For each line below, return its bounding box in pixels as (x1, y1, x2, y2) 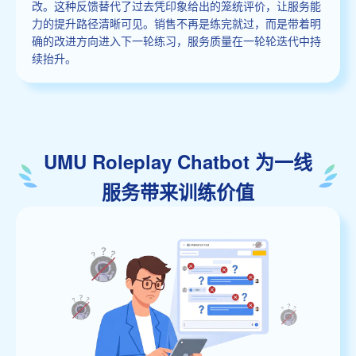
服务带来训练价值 (102, 177, 254, 205)
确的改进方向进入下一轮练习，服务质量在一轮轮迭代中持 (32, 32, 321, 48)
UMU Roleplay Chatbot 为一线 (44, 147, 312, 175)
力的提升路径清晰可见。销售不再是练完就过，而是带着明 (32, 14, 321, 31)
